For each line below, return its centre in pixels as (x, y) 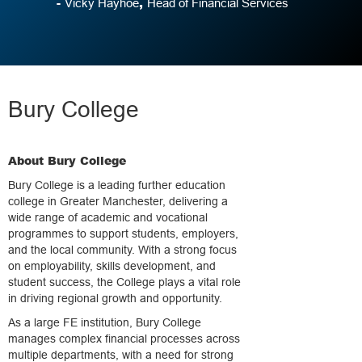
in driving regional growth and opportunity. (115, 298)
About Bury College (67, 160)
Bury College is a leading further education (117, 185)
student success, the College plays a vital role (124, 282)
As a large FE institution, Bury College (105, 322)
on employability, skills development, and (112, 266)
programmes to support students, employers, (123, 234)
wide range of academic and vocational (108, 217)
